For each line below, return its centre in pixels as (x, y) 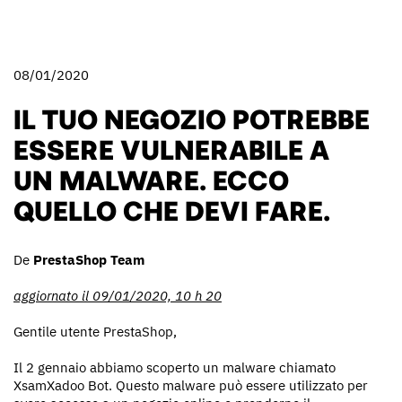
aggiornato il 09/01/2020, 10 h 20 (118, 295)
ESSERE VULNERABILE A (171, 148)
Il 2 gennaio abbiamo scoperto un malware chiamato (175, 367)
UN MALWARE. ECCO (151, 178)
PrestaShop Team (89, 259)
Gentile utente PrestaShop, (95, 331)
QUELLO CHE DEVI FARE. (172, 209)
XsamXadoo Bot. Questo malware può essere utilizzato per (191, 385)
